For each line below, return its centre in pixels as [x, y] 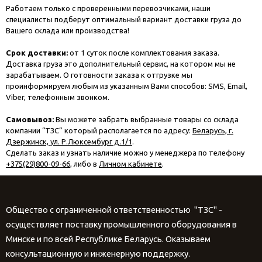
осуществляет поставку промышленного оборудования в [121, 225]
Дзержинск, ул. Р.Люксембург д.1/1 [69, 142]
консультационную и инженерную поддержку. [98, 254]
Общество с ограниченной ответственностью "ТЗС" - [114, 210]
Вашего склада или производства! [68, 31]
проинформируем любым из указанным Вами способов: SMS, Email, [127, 86]
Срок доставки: [37, 53]
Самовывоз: [30, 120]
